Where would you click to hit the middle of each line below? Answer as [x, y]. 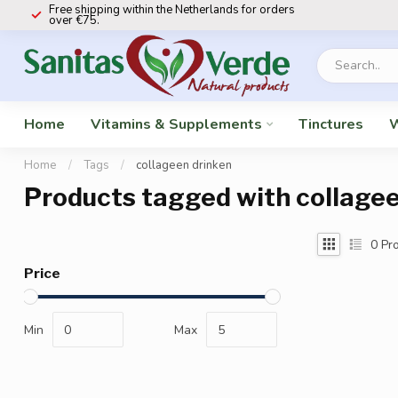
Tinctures [331, 124]
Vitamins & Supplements [176, 124]
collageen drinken [184, 165]
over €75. [74, 20]
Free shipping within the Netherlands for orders [172, 10]
